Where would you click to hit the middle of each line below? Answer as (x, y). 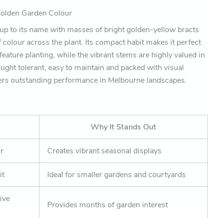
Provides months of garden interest (108, 205)
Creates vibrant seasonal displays (105, 151)
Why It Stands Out (124, 127)
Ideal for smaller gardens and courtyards (117, 175)
